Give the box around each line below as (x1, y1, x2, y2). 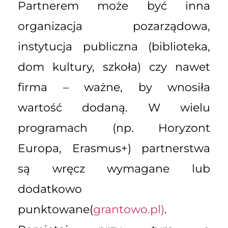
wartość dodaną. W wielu (18, 101, 210, 115)
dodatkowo (18, 182, 82, 196)
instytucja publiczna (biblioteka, (18, 40, 210, 54)
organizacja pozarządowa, (18, 19, 210, 34)
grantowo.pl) (93, 203, 164, 217)
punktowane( (18, 203, 93, 217)
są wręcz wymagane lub (18, 162, 210, 176)
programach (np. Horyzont (18, 121, 210, 135)
